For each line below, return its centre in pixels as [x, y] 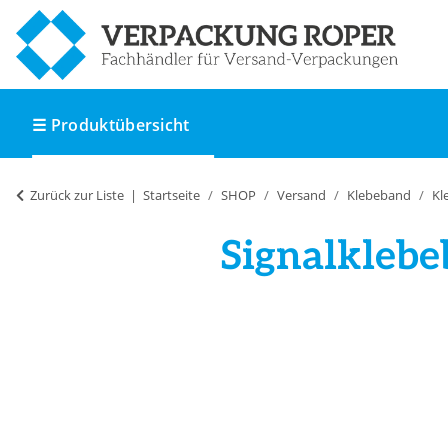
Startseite [171, 195]
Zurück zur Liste [77, 195]
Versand [301, 195]
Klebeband [379, 195]
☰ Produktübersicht [111, 125]
